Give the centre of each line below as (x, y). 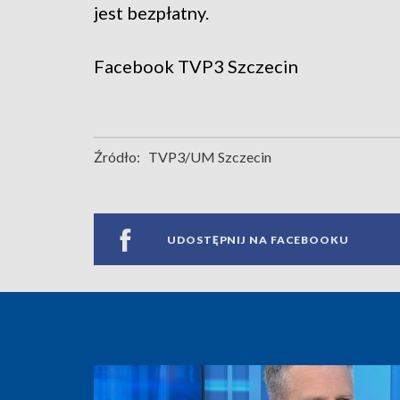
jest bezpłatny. (151, 13)
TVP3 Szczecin (238, 67)
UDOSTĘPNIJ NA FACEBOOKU (258, 239)
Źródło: (117, 157)
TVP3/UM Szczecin (210, 157)
